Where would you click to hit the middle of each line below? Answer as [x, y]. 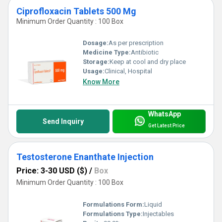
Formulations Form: [113, 204]
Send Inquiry [63, 122]
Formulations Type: [113, 214]
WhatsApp [164, 114]
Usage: [94, 71]
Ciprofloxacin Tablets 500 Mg [76, 11]
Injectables [158, 214]
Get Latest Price [166, 125]
